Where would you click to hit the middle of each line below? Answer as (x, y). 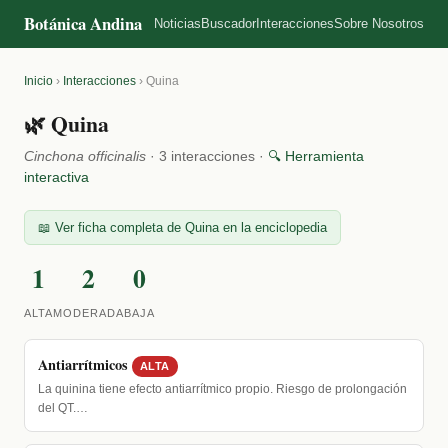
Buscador (228, 23)
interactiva (56, 177)
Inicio (38, 81)
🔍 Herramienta (316, 156)
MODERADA (88, 312)
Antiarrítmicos (82, 364)
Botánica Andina (83, 23)
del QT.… (62, 407)
